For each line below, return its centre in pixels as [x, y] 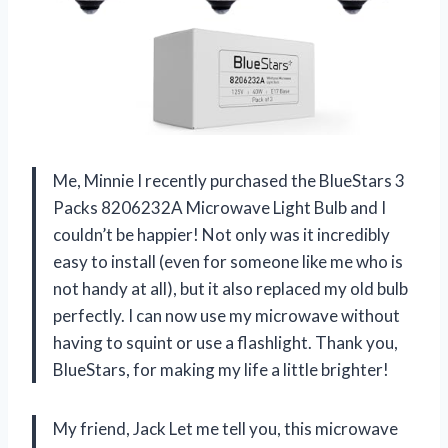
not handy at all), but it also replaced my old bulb [230, 288]
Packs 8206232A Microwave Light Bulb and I [219, 207]
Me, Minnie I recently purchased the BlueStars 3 [229, 180]
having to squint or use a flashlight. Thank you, [225, 342]
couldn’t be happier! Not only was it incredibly [221, 234]
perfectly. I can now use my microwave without [226, 315]
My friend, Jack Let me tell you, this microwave [225, 428]
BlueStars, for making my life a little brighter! [221, 369]
